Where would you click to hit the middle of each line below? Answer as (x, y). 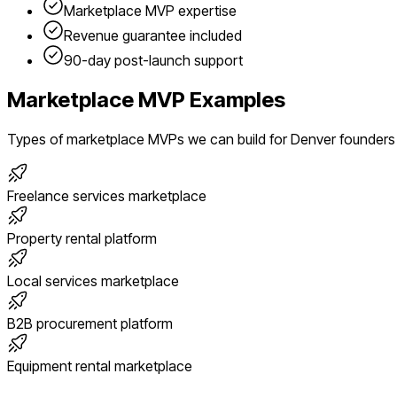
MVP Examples (210, 100)
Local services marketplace (93, 281)
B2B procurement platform (90, 324)
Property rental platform (82, 239)
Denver (313, 140)
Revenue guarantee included (153, 36)
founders (367, 140)
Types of (37, 140)
